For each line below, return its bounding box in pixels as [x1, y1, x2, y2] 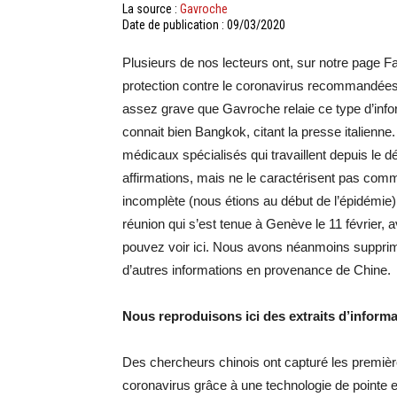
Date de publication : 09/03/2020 [122, 18, 285, 32]
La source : [122, 2, 180, 16]
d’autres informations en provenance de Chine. [122, 262, 391, 277]
